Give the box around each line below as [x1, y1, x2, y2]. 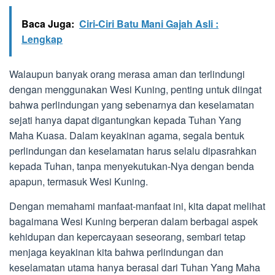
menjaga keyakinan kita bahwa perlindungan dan [9, 245, 223, 260]
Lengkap [21, 32, 63, 47]
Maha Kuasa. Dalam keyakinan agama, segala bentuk [9, 128, 244, 143]
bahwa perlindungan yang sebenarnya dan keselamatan [9, 98, 254, 112]
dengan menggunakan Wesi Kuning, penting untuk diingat [9, 82, 261, 97]
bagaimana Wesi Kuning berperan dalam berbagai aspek [9, 214, 258, 229]
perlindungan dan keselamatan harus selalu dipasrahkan [9, 144, 257, 158]
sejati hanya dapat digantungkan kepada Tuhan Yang [9, 113, 241, 128]
